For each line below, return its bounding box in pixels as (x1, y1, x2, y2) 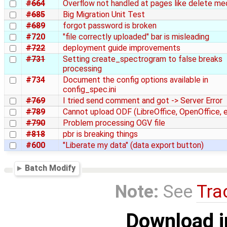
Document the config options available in (63, 74, 208, 85)
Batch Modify (25, 163, 76, 173)
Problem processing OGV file (63, 118, 165, 128)
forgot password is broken (63, 20, 157, 30)
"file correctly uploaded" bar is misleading (63, 31, 209, 42)
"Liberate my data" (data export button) (63, 140, 204, 150)
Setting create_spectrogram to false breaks (63, 54, 222, 64)
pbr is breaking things (63, 129, 138, 139)
